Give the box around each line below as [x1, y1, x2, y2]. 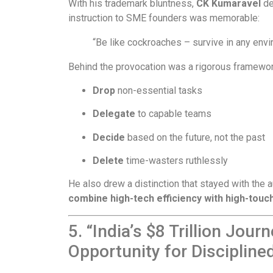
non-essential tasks [115, 84, 202, 96]
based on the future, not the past [125, 131, 265, 143]
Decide [93, 131, 125, 143]
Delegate [93, 108, 135, 120]
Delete [93, 154, 124, 166]
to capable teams [135, 108, 211, 120]
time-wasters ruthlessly [124, 154, 228, 166]
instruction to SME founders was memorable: [68, 12, 260, 24]
